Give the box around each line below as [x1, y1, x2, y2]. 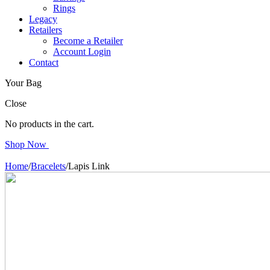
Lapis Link [68, 160, 110, 171]
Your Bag [5, 77, 42, 88]
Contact [29, 57, 58, 67]
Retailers [29, 24, 62, 35]
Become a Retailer [53, 35, 123, 46]
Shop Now [5, 139, 46, 149]
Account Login [53, 46, 111, 57]
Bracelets [31, 160, 66, 171]
